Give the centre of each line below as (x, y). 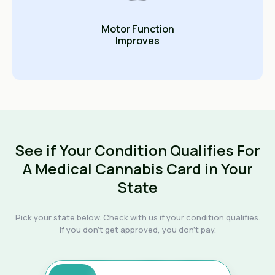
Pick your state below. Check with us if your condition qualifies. (137, 217)
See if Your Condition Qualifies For (137, 150)
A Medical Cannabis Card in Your (137, 168)
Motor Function (137, 29)
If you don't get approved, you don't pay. (137, 229)
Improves (137, 40)
